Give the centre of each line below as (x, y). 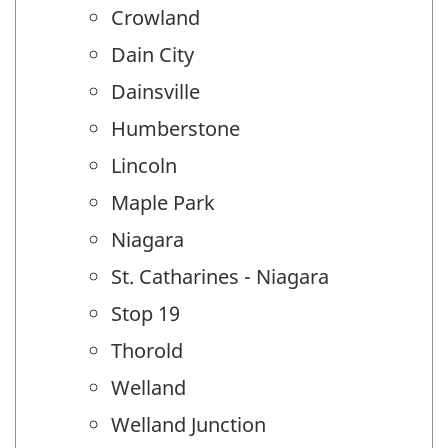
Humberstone (175, 129)
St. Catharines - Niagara (220, 277)
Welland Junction (188, 425)
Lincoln (144, 166)
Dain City (152, 55)
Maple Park (163, 203)
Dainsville (155, 92)
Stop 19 (145, 314)
